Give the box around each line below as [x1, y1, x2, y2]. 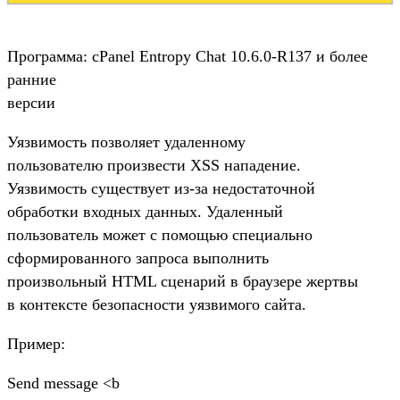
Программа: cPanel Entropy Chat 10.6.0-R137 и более [7, 46, 368, 65]
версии [7, 93, 55, 112]
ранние [7, 70, 56, 88]
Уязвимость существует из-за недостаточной [7, 179, 315, 197]
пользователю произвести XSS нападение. [7, 155, 301, 174]
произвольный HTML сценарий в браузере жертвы [7, 271, 358, 290]
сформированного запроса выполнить [7, 248, 269, 267]
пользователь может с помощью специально [7, 225, 312, 244]
